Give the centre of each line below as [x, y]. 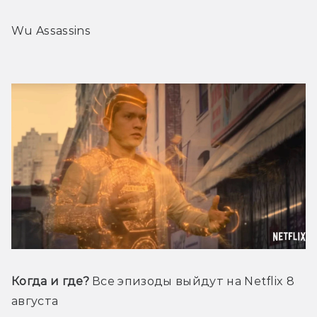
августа [35, 301]
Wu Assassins [51, 31]
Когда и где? [50, 282]
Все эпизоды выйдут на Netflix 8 [192, 282]
